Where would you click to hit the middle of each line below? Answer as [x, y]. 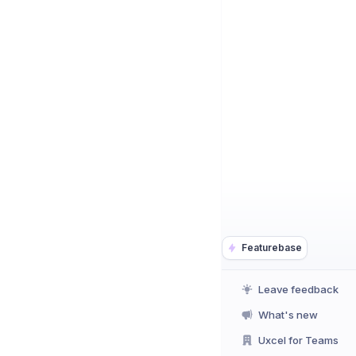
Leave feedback [298, 289]
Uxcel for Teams [298, 340]
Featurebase [272, 248]
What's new [288, 314]
